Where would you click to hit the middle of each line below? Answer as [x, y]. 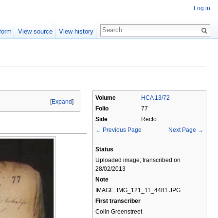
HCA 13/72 [155, 98]
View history [76, 31]
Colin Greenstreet [119, 212]
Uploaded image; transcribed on [138, 160]
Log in [202, 9]
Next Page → [186, 130]
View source [35, 31]
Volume [106, 98]
